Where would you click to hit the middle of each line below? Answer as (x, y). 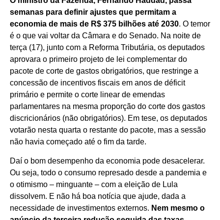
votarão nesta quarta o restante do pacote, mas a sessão (108, 130)
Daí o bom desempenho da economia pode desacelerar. (107, 161)
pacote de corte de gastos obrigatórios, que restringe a (104, 71)
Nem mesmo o (178, 208)
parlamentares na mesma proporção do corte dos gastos (108, 107)
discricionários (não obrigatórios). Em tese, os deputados (109, 118)
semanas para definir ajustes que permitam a (93, 12)
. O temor (194, 24)
